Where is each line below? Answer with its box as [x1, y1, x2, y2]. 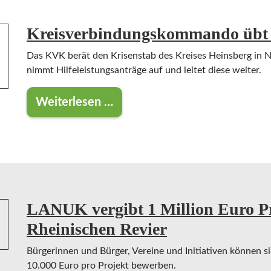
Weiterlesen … [36, 96, 113, 108]
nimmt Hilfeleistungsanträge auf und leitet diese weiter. [27, 65, 261, 75]
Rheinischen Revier [27, 220, 167, 238]
